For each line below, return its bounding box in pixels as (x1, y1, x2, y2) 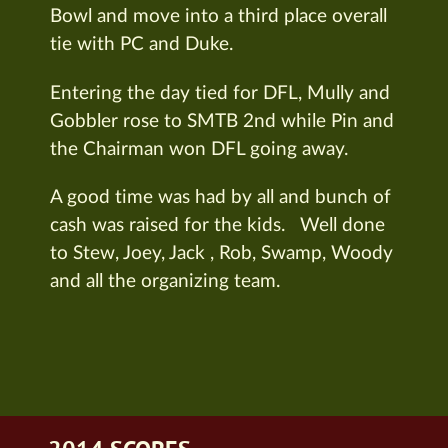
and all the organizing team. (50, 272, 280, 292)
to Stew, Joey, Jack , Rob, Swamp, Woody (50, 244, 393, 264)
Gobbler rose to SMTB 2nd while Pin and (50, 111, 394, 131)
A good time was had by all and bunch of (50, 188, 391, 208)
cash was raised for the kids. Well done (50, 216, 385, 236)
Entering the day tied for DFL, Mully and (50, 83, 390, 103)
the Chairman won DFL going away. (50, 139, 348, 159)
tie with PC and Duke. (50, 34, 233, 54)
